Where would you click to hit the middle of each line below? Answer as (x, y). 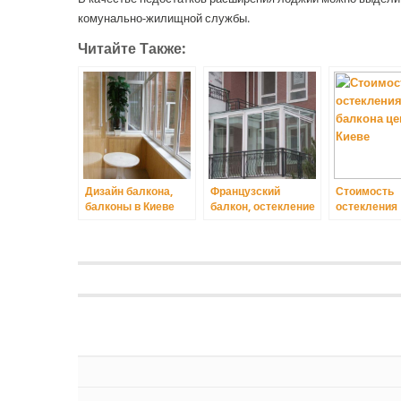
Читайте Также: (132, 49)
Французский (245, 192)
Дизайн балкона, (129, 192)
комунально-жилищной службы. (164, 18)
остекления (367, 207)
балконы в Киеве (130, 207)
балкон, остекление (263, 207)
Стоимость (365, 192)
